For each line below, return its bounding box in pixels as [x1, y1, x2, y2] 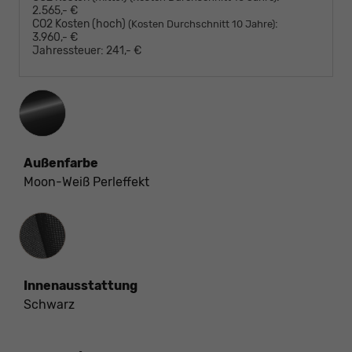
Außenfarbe [24, 156, 98, 171]
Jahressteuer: [32, 44, 104, 58]
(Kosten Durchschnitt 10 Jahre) [128, 18, 275, 31]
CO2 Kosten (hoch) [32, 17, 128, 31]
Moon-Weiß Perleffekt [24, 174, 149, 190]
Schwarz [24, 297, 75, 313]
